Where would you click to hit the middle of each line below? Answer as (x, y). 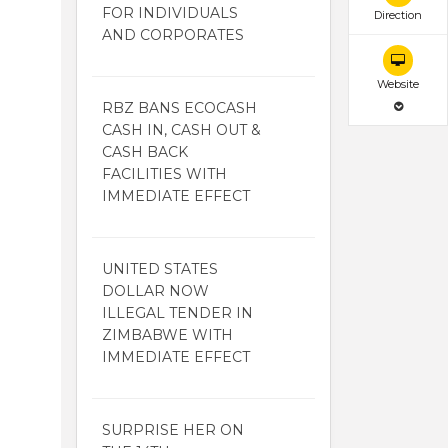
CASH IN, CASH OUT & (181, 129)
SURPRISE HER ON (173, 429)
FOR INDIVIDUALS (170, 12)
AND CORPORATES (173, 34)
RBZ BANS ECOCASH (179, 107)
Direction (398, 15)
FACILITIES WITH (164, 173)
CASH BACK (145, 151)
